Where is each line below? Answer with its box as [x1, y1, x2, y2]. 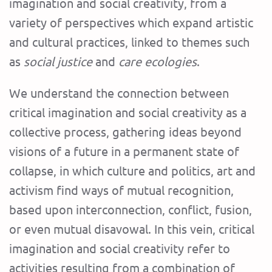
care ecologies [118, 53, 197, 69]
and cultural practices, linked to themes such [9, 34, 250, 50]
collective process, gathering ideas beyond [9, 124, 242, 140]
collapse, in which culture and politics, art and [9, 163, 256, 178]
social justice [24, 53, 92, 69]
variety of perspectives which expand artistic [9, 15, 253, 30]
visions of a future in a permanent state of [9, 143, 239, 159]
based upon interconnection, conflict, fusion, [9, 202, 252, 217]
